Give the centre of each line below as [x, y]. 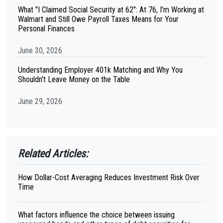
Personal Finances [46, 29]
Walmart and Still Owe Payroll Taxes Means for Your [98, 19]
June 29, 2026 [40, 101]
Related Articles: [53, 154]
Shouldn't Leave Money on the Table [74, 79]
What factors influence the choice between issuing [96, 215]
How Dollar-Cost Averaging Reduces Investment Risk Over [109, 177]
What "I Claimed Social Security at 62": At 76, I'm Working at [111, 10]
